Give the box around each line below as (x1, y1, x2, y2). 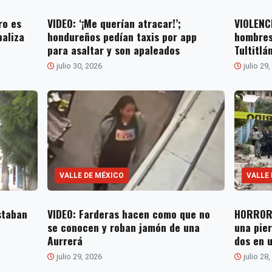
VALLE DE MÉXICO (59, 171, 124, 180)
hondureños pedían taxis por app (47, 29, 197, 45)
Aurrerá (47, 232, 83, 248)
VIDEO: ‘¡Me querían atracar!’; (47, 15, 181, 32)
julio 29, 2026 (54, 251, 102, 261)
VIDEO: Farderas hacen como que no (47, 205, 210, 222)
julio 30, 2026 (54, 61, 102, 71)
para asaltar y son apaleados (47, 42, 180, 58)
